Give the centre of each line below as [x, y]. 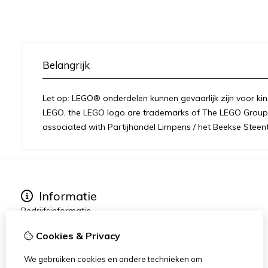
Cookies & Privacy [77, 236]
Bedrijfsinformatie [56, 211]
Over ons [39, 225]
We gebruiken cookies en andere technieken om [113, 259]
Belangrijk [66, 65]
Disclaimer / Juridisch [61, 254]
